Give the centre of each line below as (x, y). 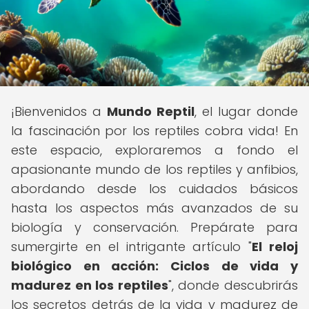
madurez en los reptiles (90, 285)
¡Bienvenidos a (59, 111)
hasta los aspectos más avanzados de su (154, 208)
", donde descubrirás (233, 285)
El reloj (275, 247)
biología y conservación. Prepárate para (154, 227)
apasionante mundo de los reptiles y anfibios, (154, 169)
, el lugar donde (246, 111)
